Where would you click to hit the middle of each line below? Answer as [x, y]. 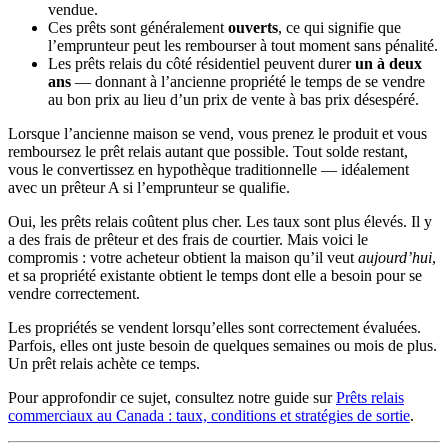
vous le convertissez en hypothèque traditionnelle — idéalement [208, 169]
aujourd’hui [395, 257]
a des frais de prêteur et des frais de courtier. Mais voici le [188, 239]
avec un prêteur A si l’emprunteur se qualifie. [149, 187]
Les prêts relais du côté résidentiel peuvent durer [201, 63]
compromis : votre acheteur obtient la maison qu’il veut [183, 257]
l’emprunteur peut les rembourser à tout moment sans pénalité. [243, 45]
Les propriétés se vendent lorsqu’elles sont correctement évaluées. [214, 327]
